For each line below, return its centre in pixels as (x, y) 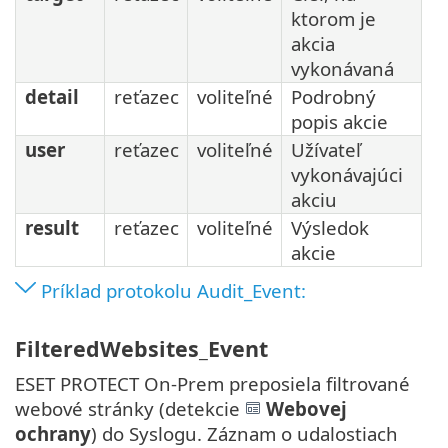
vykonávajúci (347, 175)
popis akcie (339, 122)
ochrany (53, 433)
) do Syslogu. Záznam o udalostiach (244, 433)
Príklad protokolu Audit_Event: (173, 291)
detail (52, 97)
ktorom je (333, 19)
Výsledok (330, 228)
